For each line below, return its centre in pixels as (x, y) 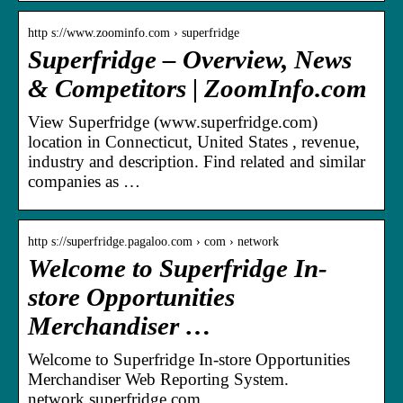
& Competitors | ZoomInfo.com (197, 88)
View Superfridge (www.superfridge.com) (173, 121)
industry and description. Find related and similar (197, 161)
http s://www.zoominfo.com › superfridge (134, 32)
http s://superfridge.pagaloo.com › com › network (153, 241)
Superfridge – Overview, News (190, 59)
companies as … (84, 181)
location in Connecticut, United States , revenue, (194, 141)
